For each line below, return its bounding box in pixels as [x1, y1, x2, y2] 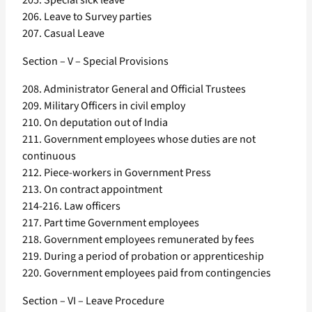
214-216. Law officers [22, 198, 120, 214]
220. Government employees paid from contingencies [22, 265, 271, 281]
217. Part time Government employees [22, 215, 199, 231]
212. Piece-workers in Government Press [22, 165, 211, 181]
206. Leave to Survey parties [22, 9, 152, 25]
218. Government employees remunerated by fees [22, 232, 254, 248]
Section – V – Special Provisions [22, 54, 169, 70]
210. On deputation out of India [22, 115, 168, 131]
